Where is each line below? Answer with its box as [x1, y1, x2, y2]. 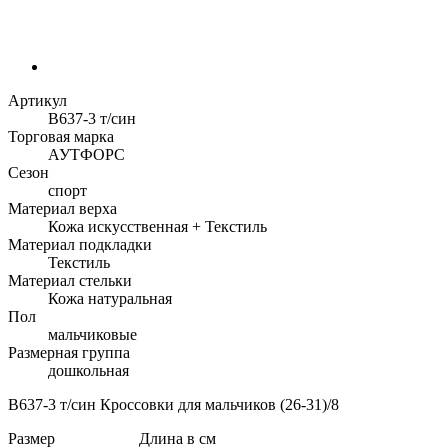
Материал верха [8, 199, 117, 217]
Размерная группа [8, 343, 130, 361]
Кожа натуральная [48, 289, 172, 307]
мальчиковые [48, 325, 137, 343]
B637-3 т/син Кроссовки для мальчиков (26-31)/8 [8, 395, 339, 413]
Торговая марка [8, 127, 114, 145]
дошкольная [48, 361, 129, 379]
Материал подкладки [8, 235, 152, 253]
